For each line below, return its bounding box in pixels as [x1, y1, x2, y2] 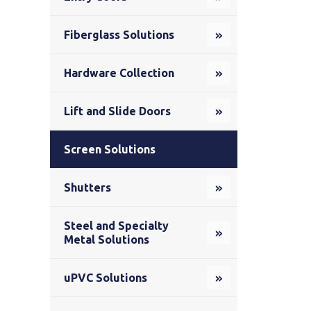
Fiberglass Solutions [64, 28, 174, 42]
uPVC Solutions [64, 271, 147, 285]
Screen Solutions [64, 143, 155, 156]
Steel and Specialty [64, 219, 169, 233]
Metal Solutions [64, 233, 149, 246]
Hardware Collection [64, 67, 174, 80]
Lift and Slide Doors [64, 105, 171, 118]
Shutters [64, 181, 111, 194]
